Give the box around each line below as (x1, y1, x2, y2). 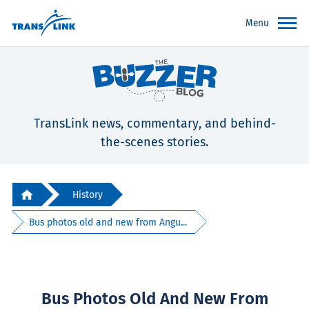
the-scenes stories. (101, 134, 208, 150)
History (72, 188, 103, 201)
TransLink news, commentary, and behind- (33, 116, 276, 132)
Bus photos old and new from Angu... (29, 216, 188, 228)
